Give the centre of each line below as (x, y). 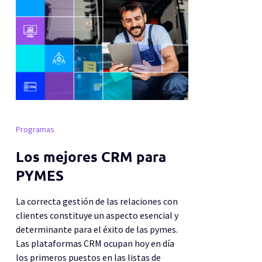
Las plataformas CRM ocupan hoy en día (95, 243)
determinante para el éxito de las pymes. (97, 229)
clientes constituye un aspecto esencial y (97, 215)
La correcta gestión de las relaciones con (97, 201)
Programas (35, 129)
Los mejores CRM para (91, 157)
